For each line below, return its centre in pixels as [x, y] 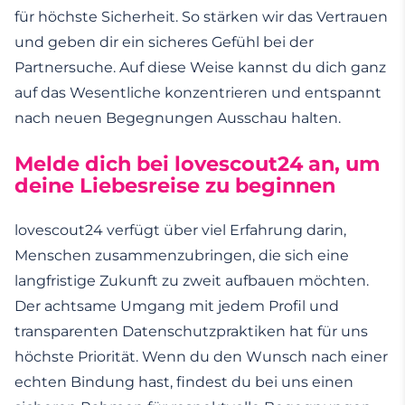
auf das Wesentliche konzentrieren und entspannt [198, 92]
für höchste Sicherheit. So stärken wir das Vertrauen [201, 16]
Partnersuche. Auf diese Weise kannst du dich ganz [200, 67]
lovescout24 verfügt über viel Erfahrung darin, [180, 230]
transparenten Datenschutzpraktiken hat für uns [191, 331]
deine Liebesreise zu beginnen [175, 185]
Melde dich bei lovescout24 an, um [197, 163]
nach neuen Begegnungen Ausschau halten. [178, 118]
